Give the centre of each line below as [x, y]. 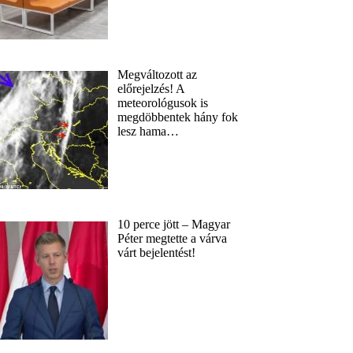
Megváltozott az [158, 74]
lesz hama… [149, 131]
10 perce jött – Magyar [174, 225]
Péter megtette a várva [173, 239]
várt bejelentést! [157, 253]
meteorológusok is [163, 102]
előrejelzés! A [151, 88]
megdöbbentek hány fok [178, 117]
